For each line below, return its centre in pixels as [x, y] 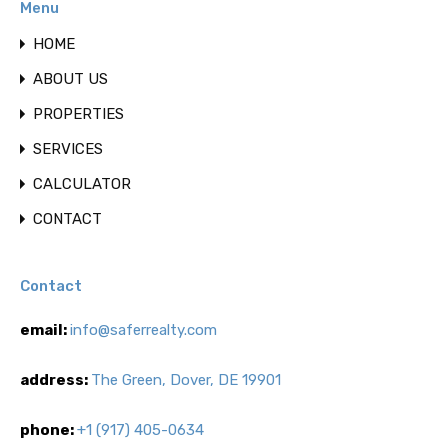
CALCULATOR [82, 184]
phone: [48, 430]
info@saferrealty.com [143, 330]
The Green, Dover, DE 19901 [186, 380]
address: [55, 380]
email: [45, 330]
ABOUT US [70, 79]
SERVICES [68, 149]
